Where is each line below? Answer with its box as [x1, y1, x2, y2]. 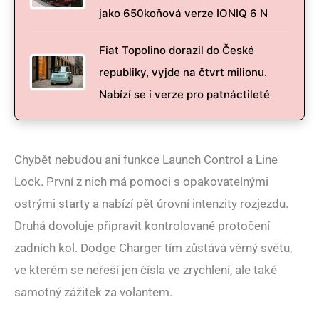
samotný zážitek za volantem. [14, 284, 172, 299]
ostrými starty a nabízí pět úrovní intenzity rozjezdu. [14, 196, 288, 211]
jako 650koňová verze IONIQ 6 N [99, 6, 268, 20]
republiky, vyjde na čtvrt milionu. [99, 65, 267, 79]
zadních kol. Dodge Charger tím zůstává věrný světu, [14, 240, 292, 255]
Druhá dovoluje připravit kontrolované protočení [14, 218, 270, 233]
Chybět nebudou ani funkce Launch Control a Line [14, 152, 278, 167]
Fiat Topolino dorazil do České [99, 43, 254, 57]
